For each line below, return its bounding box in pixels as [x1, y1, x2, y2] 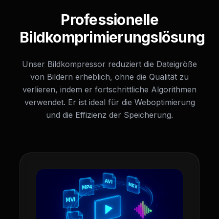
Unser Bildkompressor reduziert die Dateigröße [22, 59, 197, 69]
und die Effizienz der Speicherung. [46, 110, 173, 120]
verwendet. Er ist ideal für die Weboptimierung [24, 97, 195, 107]
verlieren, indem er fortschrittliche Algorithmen [22, 85, 197, 94]
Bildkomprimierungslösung [20, 28, 205, 46]
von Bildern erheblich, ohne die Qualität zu [30, 72, 189, 82]
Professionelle [61, 11, 158, 28]
